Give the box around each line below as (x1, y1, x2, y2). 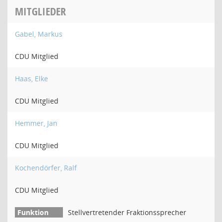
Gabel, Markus (15, 29, 62, 39)
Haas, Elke (15, 74, 48, 83)
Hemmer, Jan (15, 118, 57, 128)
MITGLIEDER (15, 4, 66, 19)
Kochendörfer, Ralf (15, 163, 77, 172)
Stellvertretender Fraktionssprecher (68, 208, 186, 217)
